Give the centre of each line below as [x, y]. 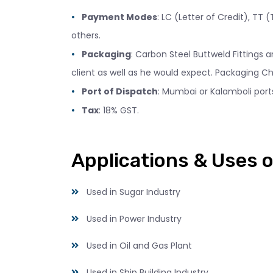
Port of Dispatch [119, 91]
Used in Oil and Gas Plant [139, 245]
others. [86, 35]
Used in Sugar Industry [133, 192]
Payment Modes [119, 17]
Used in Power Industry [134, 218]
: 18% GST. [119, 110]
